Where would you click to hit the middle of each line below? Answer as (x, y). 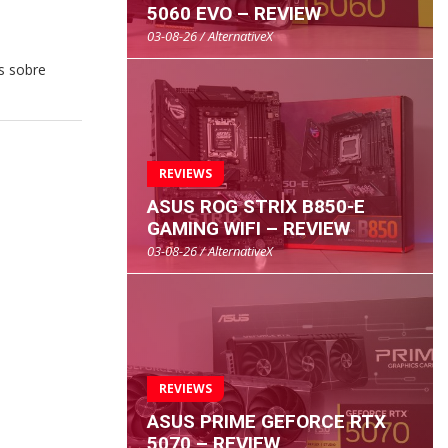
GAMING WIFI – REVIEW (248, 229)
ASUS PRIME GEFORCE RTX (266, 421)
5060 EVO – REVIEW (234, 14)
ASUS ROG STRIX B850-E (256, 207)
